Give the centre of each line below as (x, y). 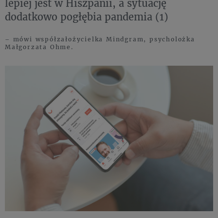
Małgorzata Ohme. (39, 47)
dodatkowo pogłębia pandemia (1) (87, 16)
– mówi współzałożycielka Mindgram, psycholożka (100, 39)
